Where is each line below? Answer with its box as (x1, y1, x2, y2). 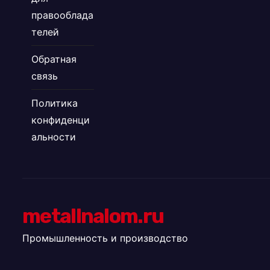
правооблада (31, 9, 93, 21)
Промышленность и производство (22, 232, 188, 244)
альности (31, 131, 76, 143)
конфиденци (31, 114, 90, 126)
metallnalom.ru (22, 204, 164, 228)
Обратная (31, 53, 77, 65)
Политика (31, 97, 78, 109)
